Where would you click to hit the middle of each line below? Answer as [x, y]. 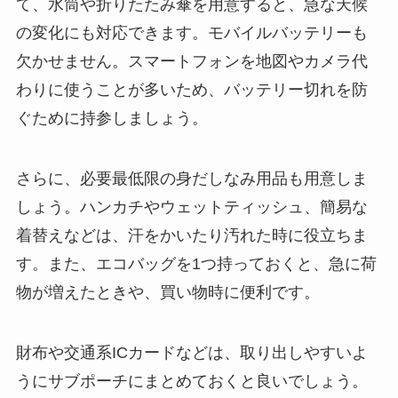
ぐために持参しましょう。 [111, 118]
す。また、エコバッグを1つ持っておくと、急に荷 [196, 263]
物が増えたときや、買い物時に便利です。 [167, 292]
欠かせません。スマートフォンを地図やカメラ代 [191, 61]
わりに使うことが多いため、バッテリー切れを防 [191, 89]
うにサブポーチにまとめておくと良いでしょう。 [191, 381]
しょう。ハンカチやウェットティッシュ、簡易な [191, 207]
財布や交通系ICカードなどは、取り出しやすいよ [191, 352]
